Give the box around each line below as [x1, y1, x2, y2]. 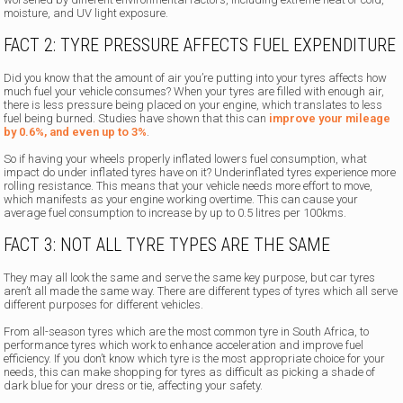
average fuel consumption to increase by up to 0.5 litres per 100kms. [4, 206, 347, 220]
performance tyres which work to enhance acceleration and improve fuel [4, 338, 364, 353]
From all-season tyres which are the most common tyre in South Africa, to [4, 325, 370, 339]
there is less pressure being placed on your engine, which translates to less [4, 98, 383, 112]
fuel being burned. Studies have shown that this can [4, 112, 270, 126]
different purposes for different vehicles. [4, 298, 204, 312]
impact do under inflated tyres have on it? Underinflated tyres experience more [4, 166, 397, 180]
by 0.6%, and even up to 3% [4, 125, 148, 139]
